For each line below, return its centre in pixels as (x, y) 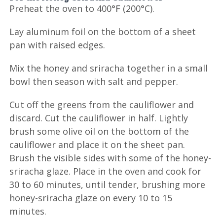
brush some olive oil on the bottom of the (99, 131)
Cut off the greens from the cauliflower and (102, 104)
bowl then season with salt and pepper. (94, 81)
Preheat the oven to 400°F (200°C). (82, 8)
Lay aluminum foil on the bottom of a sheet (103, 31)
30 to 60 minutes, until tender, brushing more (108, 184)
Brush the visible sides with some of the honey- (110, 158)
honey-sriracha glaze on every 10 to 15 (91, 198)
